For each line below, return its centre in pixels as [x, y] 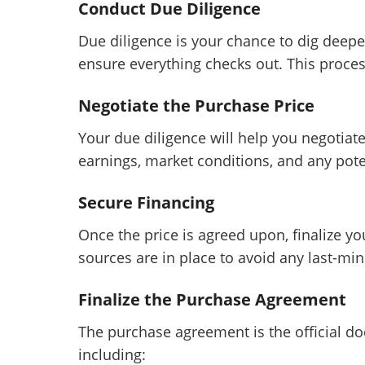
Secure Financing [146, 203]
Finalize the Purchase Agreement [212, 300]
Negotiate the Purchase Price [196, 106]
